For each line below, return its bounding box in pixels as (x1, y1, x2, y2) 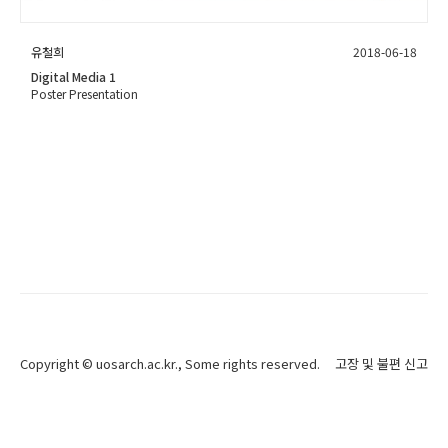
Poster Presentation (31, 85, 138, 103)
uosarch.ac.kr (96, 354, 175, 374)
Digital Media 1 (31, 68, 116, 86)
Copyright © (20, 354, 96, 374)
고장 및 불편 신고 (335, 354, 428, 374)
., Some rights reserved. (175, 354, 320, 374)
